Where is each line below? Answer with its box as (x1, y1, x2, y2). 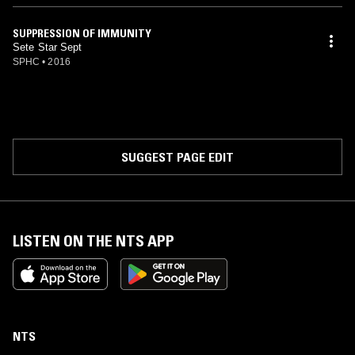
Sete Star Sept (13, 41, 82, 53)
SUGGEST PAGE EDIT (121, 149, 234, 165)
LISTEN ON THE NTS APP (13, 231, 174, 250)
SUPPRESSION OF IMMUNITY (13, 26, 151, 40)
